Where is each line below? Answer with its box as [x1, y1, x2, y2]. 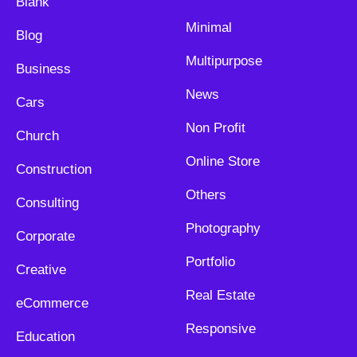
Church [16, 128, 59, 143]
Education [16, 329, 75, 344]
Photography [185, 221, 261, 236]
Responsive [185, 321, 256, 336]
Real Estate [185, 288, 255, 303]
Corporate [16, 229, 75, 244]
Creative [16, 262, 66, 277]
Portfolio [185, 254, 235, 269]
